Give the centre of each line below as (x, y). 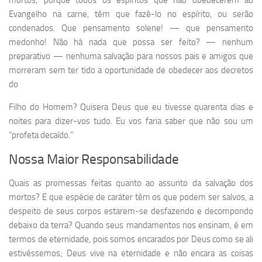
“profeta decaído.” (41, 135)
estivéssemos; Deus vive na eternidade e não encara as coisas (131, 254)
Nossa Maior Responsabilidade (94, 160)
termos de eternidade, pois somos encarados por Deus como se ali (131, 239)
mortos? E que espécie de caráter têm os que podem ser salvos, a (131, 197)
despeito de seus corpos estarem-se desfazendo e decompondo (131, 211)
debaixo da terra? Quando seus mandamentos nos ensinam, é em (131, 225)
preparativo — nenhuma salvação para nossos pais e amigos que (131, 56)
